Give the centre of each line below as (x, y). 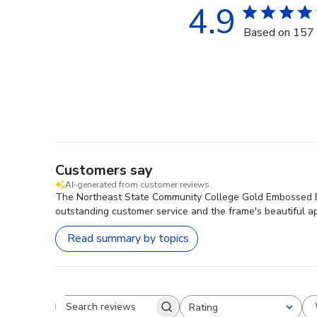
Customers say (104, 170)
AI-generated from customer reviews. (138, 184)
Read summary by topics (128, 239)
